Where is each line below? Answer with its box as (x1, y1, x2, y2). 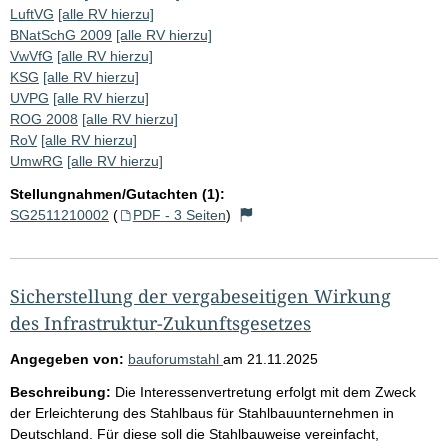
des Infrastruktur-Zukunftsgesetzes (10, 310, 311, 335)
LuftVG (10, 5, 54, 22)
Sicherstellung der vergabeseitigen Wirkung (10, 283, 391, 308)
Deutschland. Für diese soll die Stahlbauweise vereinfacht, (10, 425, 379, 442)
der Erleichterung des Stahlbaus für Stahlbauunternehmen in (10, 404, 394, 421)
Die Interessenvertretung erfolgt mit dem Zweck (115, 383, 416, 400)
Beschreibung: (10, 383, 111, 400)
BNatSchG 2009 (10, 26, 112, 43)
